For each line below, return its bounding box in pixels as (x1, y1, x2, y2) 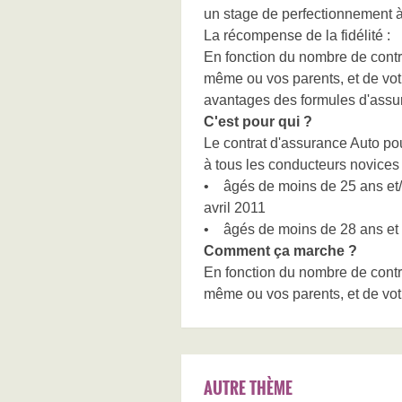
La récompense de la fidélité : (204, 28, 390, 43)
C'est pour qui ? (204, 114, 312, 129)
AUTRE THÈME (204, 376, 293, 399)
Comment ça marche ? (204, 243, 357, 258)
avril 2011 (204, 200, 266, 215)
